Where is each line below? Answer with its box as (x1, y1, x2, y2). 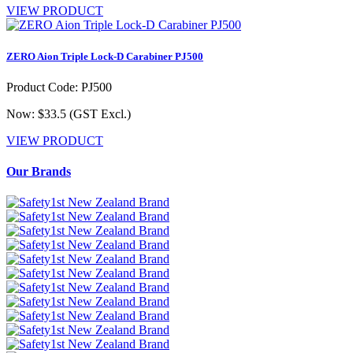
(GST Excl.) (69, 106, 131, 121)
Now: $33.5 (6, 106, 69, 121)
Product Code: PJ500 (6, 80, 112, 94)
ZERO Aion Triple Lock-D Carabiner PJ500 (6, 50, 203, 62)
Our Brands (6, 165, 71, 179)
